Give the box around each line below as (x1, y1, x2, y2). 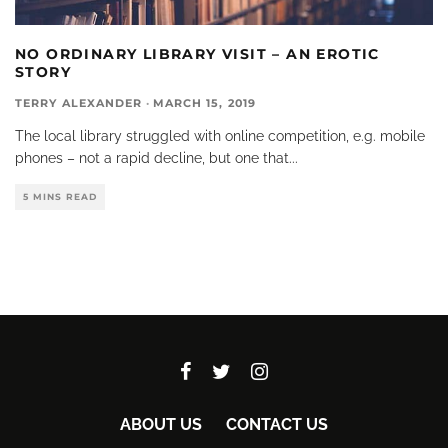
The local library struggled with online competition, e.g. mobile (15, 128, 425, 145)
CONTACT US (226, 415, 328, 435)
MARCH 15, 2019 (152, 96, 257, 111)
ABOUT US (120, 415, 202, 435)
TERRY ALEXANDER (15, 96, 143, 111)
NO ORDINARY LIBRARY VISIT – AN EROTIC (15, 45, 380, 64)
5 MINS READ (23, 191, 97, 203)
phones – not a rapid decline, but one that (15, 150, 289, 167)
